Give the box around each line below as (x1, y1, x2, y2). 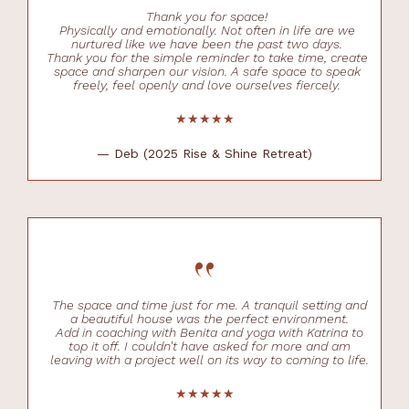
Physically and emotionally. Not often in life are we (58, 22, 355, 37)
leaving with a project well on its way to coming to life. (49, 351, 369, 367)
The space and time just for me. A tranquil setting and (51, 297, 367, 312)
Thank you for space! (146, 8, 267, 24)
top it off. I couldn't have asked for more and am (68, 338, 351, 353)
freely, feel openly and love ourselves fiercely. (73, 77, 341, 92)
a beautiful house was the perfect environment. (69, 310, 349, 326)
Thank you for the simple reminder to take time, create (46, 49, 368, 65)
